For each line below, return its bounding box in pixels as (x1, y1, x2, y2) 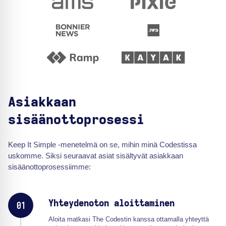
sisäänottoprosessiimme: (8, 162, 91, 171)
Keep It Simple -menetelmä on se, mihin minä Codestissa (8, 140, 197, 149)
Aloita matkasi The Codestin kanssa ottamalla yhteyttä (48, 215, 209, 223)
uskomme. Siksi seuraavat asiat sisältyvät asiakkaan (8, 151, 183, 160)
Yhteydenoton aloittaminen (48, 199, 175, 208)
